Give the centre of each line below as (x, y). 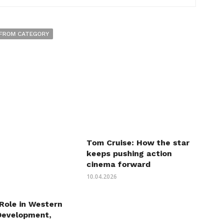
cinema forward (118, 165)
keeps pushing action (129, 154)
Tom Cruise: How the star (138, 143)
